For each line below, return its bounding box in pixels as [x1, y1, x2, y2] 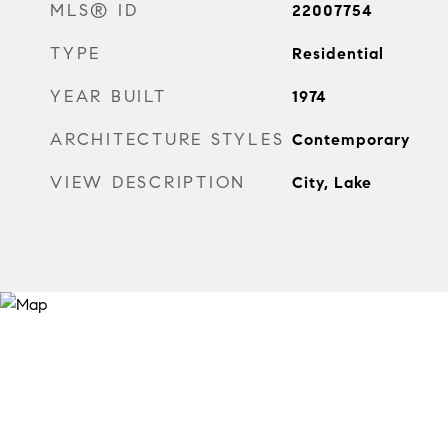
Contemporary [291, 129, 410, 149]
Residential [291, 43, 384, 63]
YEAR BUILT [50, 85, 167, 107]
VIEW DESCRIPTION [50, 171, 246, 193]
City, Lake [291, 172, 372, 192]
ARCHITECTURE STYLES [50, 128, 285, 150]
